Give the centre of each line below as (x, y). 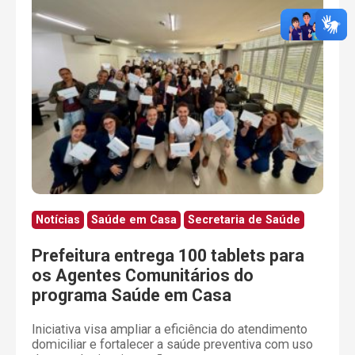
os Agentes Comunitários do (143, 275)
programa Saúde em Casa (132, 295)
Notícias (58, 220)
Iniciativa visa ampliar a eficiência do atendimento (170, 330)
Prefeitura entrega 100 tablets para (168, 255)
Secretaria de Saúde (244, 220)
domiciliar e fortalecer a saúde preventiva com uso (172, 345)
